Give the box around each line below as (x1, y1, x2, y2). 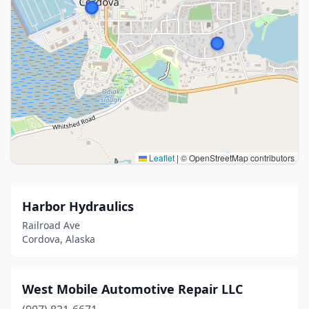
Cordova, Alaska (22, 232, 95, 246)
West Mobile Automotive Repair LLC (22, 281, 243, 297)
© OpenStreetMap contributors (179, 152, 295, 163)
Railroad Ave (22, 219, 80, 232)
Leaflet (147, 152, 175, 163)
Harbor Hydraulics (22, 198, 134, 215)
